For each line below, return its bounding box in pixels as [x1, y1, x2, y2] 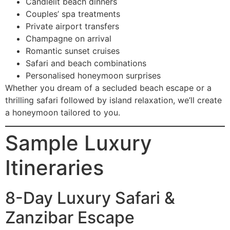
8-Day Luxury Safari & [5, 187, 175, 208]
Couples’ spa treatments [26, 8, 120, 19]
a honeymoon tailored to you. [5, 107, 120, 118]
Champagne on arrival [26, 33, 111, 44]
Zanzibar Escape [5, 207, 135, 227]
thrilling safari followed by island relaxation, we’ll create [5, 94, 222, 105]
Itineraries [5, 155, 104, 180]
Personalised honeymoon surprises [26, 70, 161, 81]
